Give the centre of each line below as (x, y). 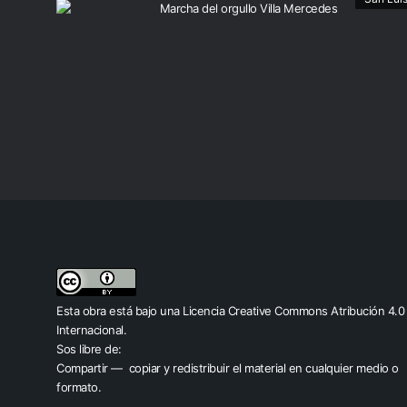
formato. (79, 387)
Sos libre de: (89, 349)
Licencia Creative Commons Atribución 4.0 (293, 311)
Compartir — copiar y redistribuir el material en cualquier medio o (228, 368)
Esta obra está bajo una (119, 311)
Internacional (90, 330)
